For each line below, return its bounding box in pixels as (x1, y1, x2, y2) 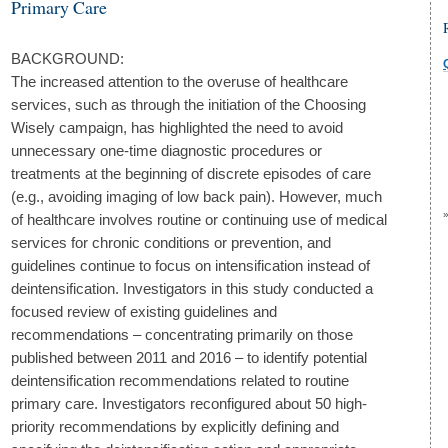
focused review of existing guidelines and (11, 303, 277, 320)
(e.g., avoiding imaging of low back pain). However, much (11, 188, 382, 205)
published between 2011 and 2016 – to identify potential (11, 349, 367, 366)
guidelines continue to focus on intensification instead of (11, 257, 370, 274)
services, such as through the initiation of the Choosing (11, 96, 366, 113)
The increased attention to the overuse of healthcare (11, 73, 348, 90)
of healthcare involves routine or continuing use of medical (11, 211, 387, 228)
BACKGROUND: (11, 50, 124, 67)
